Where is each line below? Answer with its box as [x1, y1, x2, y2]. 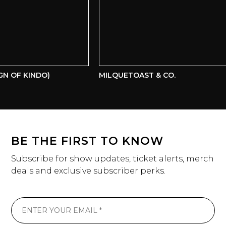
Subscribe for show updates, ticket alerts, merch [11, 154, 214, 163]
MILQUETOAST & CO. [92, 71, 169, 80]
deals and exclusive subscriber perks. [11, 166, 166, 176]
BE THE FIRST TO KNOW [11, 134, 164, 148]
